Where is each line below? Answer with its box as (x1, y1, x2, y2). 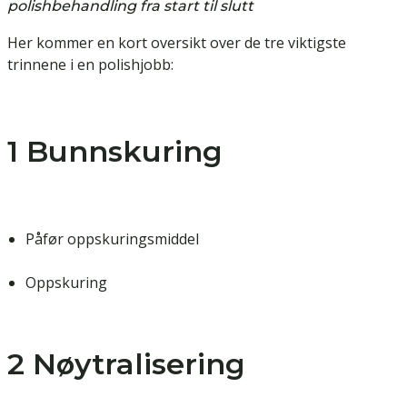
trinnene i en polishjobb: (7, 55, 174, 75)
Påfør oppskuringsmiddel (25, 229, 199, 250)
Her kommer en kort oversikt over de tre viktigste (7, 33, 346, 54)
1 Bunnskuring (7, 134, 223, 170)
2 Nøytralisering (7, 346, 245, 382)
